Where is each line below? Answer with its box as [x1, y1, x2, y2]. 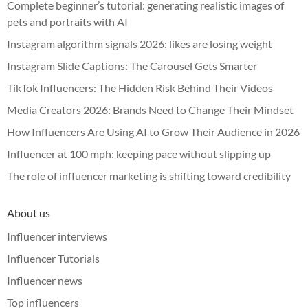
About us [7, 206, 50, 219]
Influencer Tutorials [7, 251, 100, 265]
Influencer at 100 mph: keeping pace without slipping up [7, 146, 271, 160]
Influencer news [7, 273, 82, 287]
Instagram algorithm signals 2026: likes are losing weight [7, 36, 272, 50]
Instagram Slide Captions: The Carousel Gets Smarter [7, 58, 257, 72]
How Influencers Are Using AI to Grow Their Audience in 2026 [7, 124, 300, 138]
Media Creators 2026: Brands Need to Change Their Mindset [7, 102, 294, 116]
